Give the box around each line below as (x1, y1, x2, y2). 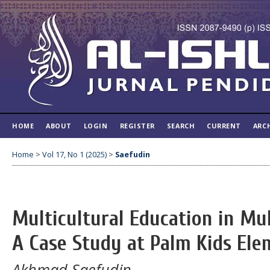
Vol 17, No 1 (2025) (42, 149, 107, 160)
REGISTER (119, 121, 155, 130)
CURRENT (207, 121, 241, 130)
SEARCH (166, 121, 195, 130)
